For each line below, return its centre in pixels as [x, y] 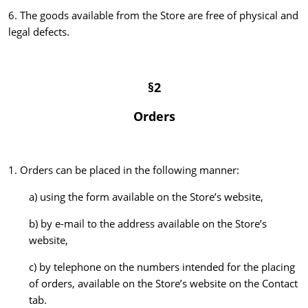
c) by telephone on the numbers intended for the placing [162, 267]
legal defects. [39, 32]
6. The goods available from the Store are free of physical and [153, 15]
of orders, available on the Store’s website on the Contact [163, 284]
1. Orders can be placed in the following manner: [124, 170]
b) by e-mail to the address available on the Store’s [148, 224]
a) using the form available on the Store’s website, [146, 197]
